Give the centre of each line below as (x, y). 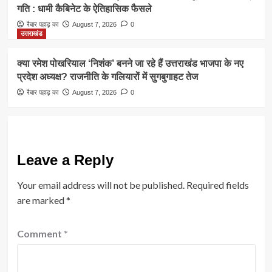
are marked (41, 200)
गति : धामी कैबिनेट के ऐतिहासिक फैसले (84, 8)
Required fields (217, 185)
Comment (40, 233)
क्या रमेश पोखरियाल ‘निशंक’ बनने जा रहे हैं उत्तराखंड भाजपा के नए (130, 63)
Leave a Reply (65, 160)
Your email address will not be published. (100, 185)
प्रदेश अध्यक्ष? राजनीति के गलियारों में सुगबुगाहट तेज (108, 76)
